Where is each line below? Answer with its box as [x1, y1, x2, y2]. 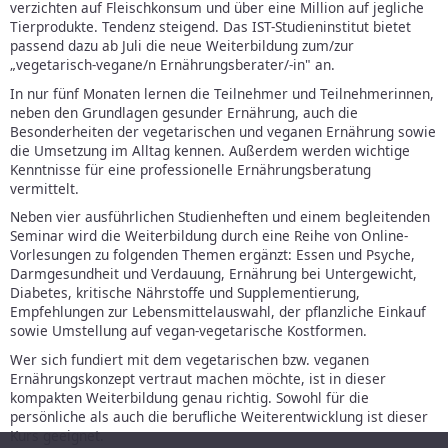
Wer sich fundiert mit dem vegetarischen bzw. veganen [10, 349, 369, 369]
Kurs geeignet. [10, 425, 104, 445]
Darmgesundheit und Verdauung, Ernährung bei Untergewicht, [10, 264, 417, 284]
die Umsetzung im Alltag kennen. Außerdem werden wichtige [10, 140, 410, 160]
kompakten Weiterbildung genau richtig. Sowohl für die [10, 387, 369, 407]
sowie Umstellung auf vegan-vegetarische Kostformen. [10, 321, 367, 341]
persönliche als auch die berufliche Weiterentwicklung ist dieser [10, 406, 428, 426]
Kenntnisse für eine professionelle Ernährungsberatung [10, 159, 371, 179]
